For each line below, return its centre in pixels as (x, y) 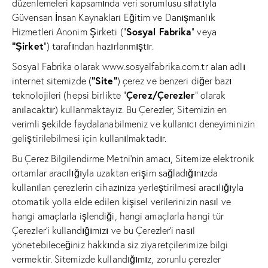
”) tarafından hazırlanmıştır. (98, 46)
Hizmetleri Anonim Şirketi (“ (69, 32)
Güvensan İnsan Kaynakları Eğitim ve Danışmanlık (114, 18)
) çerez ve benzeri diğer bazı (174, 81)
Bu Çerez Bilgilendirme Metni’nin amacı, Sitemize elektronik (133, 159)
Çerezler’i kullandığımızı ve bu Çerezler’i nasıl (103, 231)
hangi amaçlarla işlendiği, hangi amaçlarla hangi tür (118, 216)
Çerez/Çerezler (161, 95)
